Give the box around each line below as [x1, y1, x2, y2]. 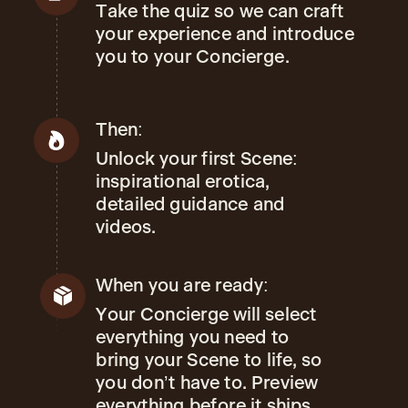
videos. [96, 218, 157, 236]
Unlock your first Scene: [96, 149, 298, 168]
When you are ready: [96, 277, 268, 295]
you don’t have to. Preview [96, 373, 318, 393]
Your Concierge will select [96, 305, 317, 324]
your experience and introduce [96, 25, 354, 44]
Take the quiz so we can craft [96, 2, 344, 21]
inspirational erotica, [96, 172, 270, 190]
